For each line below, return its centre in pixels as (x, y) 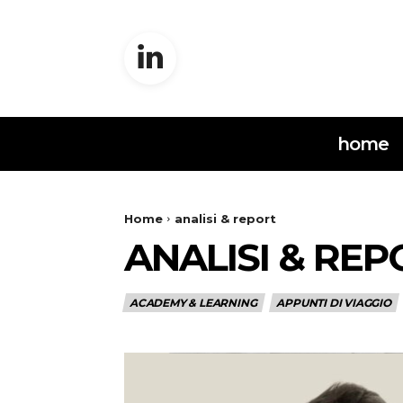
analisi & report (225, 218)
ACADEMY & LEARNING (193, 302)
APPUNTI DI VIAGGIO (334, 302)
